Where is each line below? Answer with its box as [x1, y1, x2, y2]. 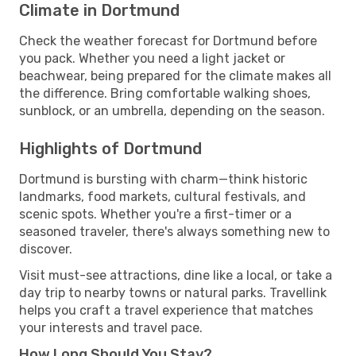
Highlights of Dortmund [19, 138, 202, 158]
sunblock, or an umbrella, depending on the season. [19, 103, 325, 118]
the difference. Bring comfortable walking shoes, [19, 85, 311, 101]
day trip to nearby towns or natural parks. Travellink [19, 284, 327, 300]
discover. [19, 241, 72, 257]
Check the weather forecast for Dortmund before [19, 33, 317, 48]
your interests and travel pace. [19, 319, 203, 335]
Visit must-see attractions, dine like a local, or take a [19, 267, 332, 283]
